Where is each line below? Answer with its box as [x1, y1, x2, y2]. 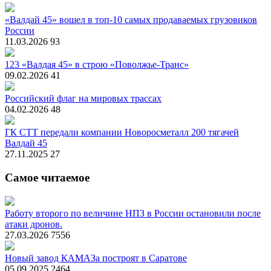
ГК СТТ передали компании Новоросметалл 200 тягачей [5, 127, 239, 138]
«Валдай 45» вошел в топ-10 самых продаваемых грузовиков [5, 15, 257, 25]
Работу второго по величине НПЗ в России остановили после [5, 207, 261, 218]
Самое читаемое [5, 171, 90, 184]
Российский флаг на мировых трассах [5, 93, 162, 104]
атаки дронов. [5, 218, 62, 229]
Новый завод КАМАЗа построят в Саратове [5, 252, 187, 263]
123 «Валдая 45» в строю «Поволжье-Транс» [5, 59, 189, 70]
